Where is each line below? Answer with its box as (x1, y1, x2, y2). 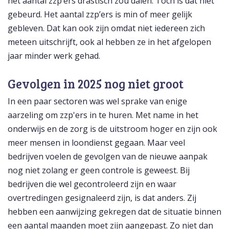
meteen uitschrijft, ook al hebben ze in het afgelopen (8, 36, 211, 48)
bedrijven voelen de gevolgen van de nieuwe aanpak (8, 151, 208, 163)
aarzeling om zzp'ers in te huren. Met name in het (8, 109, 198, 121)
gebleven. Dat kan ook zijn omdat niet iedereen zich (8, 22, 205, 34)
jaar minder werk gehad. (8, 50, 100, 62)
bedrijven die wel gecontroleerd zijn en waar (8, 178, 176, 190)
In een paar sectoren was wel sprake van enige (8, 96, 187, 107)
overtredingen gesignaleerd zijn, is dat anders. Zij (8, 192, 196, 204)
